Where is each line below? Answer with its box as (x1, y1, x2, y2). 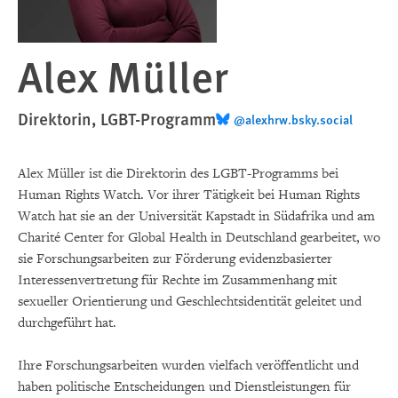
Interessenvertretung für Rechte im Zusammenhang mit (18, 272, 337, 289)
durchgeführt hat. (18, 314, 116, 331)
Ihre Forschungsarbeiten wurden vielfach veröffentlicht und (18, 357, 359, 374)
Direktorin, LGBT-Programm (18, 107, 216, 131)
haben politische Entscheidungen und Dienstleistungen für (18, 378, 351, 395)
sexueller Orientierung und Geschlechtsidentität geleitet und (18, 293, 362, 310)
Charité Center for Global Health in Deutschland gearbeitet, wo (18, 229, 380, 246)
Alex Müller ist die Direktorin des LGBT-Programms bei (18, 165, 338, 182)
